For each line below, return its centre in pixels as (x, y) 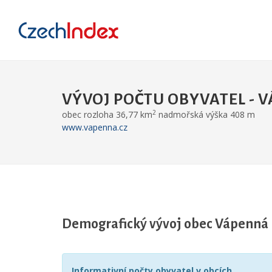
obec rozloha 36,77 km (107, 114)
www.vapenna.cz (95, 127)
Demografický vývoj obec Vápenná (165, 224)
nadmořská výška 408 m (206, 114)
